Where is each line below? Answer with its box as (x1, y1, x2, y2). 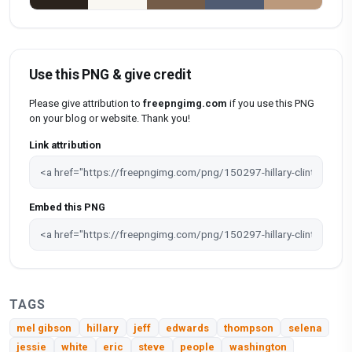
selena (288, 321, 322, 334)
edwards (166, 321, 210, 334)
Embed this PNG (29, 200, 105, 213)
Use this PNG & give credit (29, 67, 192, 83)
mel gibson (16, 321, 72, 334)
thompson (223, 321, 273, 334)
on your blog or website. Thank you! (29, 112, 190, 125)
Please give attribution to (29, 97, 143, 110)
